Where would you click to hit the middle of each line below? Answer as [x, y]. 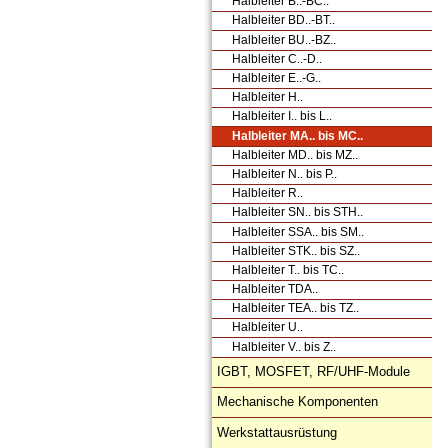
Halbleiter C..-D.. [277, 58]
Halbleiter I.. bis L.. [282, 116]
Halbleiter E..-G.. [276, 78]
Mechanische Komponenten [297, 402]
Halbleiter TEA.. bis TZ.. [295, 308]
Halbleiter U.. [267, 327]
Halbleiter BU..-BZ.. [284, 39]
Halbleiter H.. [267, 97]
